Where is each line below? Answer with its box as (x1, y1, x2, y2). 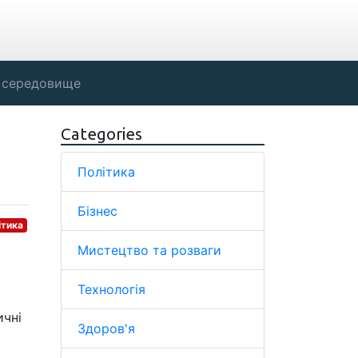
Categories (61, 125, 142, 143)
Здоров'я (78, 320, 135, 336)
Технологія (78, 281, 145, 297)
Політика (78, 164, 135, 180)
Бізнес (78, 203, 117, 219)
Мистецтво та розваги (78, 242, 221, 258)
